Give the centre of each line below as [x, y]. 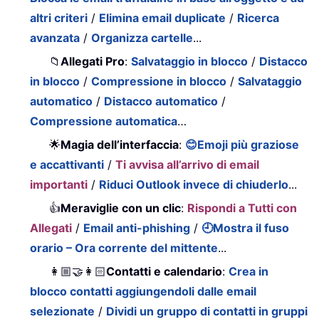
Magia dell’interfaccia [120, 144]
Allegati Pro [93, 61]
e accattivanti [67, 164]
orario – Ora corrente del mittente [124, 247]
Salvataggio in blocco [190, 61]
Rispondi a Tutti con [242, 208]
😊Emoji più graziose [242, 144]
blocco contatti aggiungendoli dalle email [143, 291]
